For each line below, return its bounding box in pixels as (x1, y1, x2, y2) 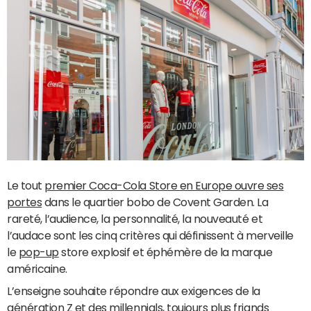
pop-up (18, 246, 59, 258)
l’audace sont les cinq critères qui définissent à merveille (7, 230, 294, 241)
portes (7, 196, 42, 208)
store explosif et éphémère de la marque (58, 246, 273, 258)
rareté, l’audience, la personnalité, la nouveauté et (7, 213, 263, 224)
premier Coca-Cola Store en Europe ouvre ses (44, 180, 284, 191)
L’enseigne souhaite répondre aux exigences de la (7, 285, 260, 296)
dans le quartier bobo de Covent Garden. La (42, 196, 269, 208)
